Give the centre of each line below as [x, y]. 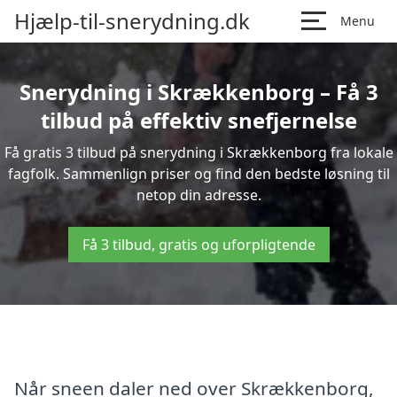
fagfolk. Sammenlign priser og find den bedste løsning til [198, 174]
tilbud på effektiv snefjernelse [198, 120]
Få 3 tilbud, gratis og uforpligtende [198, 245]
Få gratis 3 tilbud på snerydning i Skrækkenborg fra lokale [198, 152]
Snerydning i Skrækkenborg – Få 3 [198, 92]
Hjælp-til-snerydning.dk [132, 21]
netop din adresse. [198, 195]
